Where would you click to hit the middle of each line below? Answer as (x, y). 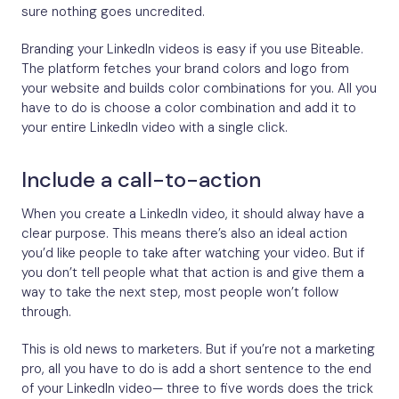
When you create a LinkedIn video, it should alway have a (193, 214)
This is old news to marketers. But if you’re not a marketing (198, 350)
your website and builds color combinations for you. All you (199, 89)
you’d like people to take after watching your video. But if (193, 253)
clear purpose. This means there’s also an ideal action (184, 234)
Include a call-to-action (141, 180)
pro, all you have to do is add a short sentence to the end (196, 369)
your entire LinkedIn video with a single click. (155, 128)
